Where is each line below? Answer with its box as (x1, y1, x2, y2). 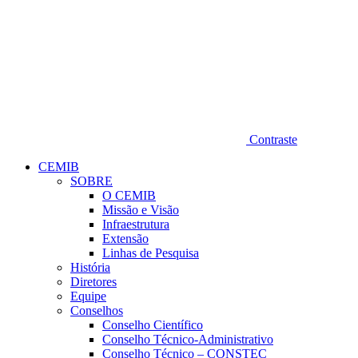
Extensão (102, 232, 149, 245)
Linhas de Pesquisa (102, 246, 199, 260)
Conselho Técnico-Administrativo (102, 332, 273, 346)
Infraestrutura (102, 217, 169, 231)
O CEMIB (102, 189, 156, 202)
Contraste (249, 133, 297, 146)
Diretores (70, 275, 117, 288)
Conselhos (70, 304, 123, 317)
